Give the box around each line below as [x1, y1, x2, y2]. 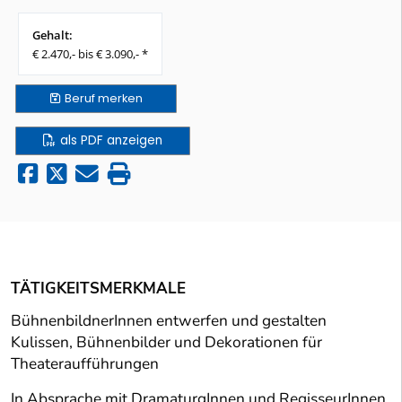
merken [97, 91, 143, 107]
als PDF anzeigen [60, 132, 162, 150]
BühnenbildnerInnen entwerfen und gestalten [11, 310, 327, 332]
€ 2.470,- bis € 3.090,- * [32, 46, 148, 63]
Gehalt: [32, 27, 73, 44]
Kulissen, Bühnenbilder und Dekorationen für [11, 332, 322, 354]
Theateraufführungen [11, 354, 159, 375]
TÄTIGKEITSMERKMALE [11, 278, 186, 300]
